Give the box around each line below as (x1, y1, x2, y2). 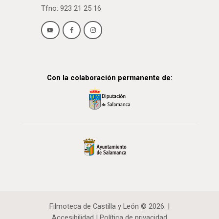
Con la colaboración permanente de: (46, 73, 173, 83)
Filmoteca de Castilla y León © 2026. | (49, 201, 170, 211)
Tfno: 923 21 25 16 (41, 4, 101, 13)
